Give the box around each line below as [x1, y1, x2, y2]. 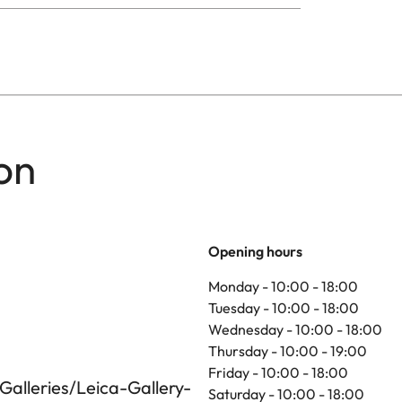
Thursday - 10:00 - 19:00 [208, 342, 367, 361]
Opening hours [208, 242, 302, 261]
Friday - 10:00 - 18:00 [208, 363, 348, 382]
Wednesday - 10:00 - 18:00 [208, 320, 382, 339]
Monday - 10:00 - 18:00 [208, 277, 358, 296]
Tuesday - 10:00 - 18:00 [208, 299, 359, 318]
